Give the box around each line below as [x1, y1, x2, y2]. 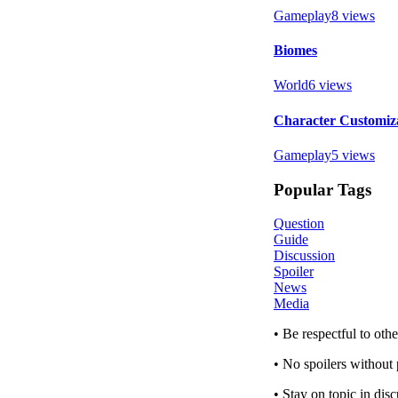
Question [274, 216, 324, 232]
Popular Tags [274, 179, 371, 199]
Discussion [274, 248, 335, 264]
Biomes [274, 43, 317, 59]
